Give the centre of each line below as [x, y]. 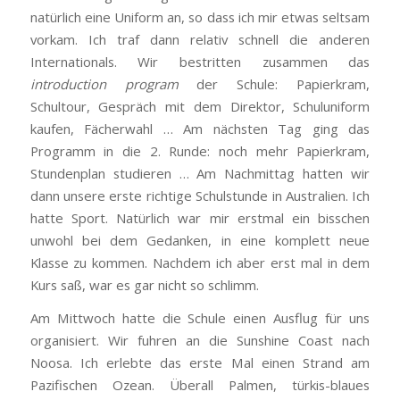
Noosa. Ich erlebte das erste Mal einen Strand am [200, 363]
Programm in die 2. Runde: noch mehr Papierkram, [200, 150]
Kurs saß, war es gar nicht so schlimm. [144, 284]
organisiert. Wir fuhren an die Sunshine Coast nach [200, 341]
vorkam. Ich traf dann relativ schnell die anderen [200, 39]
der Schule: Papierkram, [274, 83]
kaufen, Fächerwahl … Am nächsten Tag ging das [200, 128]
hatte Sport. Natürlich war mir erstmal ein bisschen [200, 217]
